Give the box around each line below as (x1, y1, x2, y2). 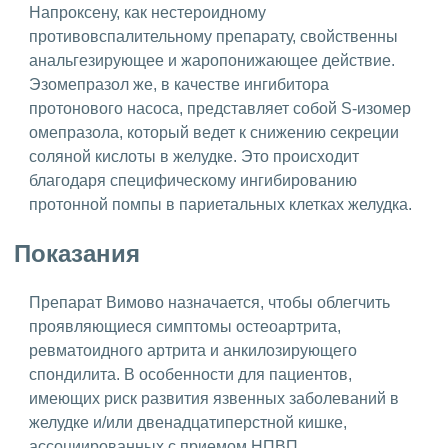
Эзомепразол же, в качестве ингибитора (29, 75, 329, 93)
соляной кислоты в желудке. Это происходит (29, 147, 359, 165)
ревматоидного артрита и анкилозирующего (29, 341, 357, 359)
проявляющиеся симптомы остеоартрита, (29, 317, 341, 335)
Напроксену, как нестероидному (29, 3, 266, 21)
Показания (14, 239, 140, 267)
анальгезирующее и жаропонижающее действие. (29, 51, 395, 69)
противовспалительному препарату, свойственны (29, 27, 398, 45)
